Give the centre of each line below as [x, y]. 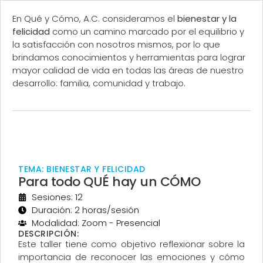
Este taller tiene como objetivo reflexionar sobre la [131, 244]
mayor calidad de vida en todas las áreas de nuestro [128, 70]
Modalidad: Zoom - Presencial [96, 222]
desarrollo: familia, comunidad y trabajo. [99, 83]
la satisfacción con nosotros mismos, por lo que [116, 45]
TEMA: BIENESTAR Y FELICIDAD [82, 169]
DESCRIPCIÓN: [48, 233]
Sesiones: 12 [57, 197]
